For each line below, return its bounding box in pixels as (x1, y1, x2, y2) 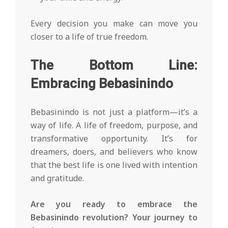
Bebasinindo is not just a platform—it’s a (31, 106, 197, 118)
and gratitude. (31, 173, 84, 184)
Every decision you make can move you (31, 18, 197, 30)
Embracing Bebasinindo (31, 76, 173, 92)
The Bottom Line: (31, 58, 197, 73)
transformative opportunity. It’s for (31, 133, 197, 145)
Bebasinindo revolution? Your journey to (31, 212, 197, 223)
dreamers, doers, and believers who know (31, 146, 197, 158)
